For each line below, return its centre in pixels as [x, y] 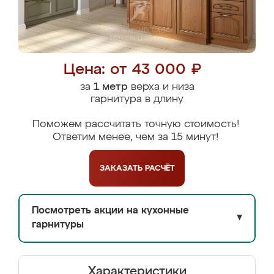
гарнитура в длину [137, 99]
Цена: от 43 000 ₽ [132, 70]
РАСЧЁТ [160, 168]
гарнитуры [58, 225]
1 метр [110, 87]
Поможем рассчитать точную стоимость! [135, 124]
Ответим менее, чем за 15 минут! [135, 137]
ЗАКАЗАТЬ [122, 168]
